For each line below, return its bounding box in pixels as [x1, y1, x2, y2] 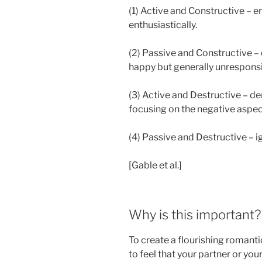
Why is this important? [129, 207, 261, 223]
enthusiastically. [129, 19, 197, 31]
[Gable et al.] [129, 160, 182, 171]
